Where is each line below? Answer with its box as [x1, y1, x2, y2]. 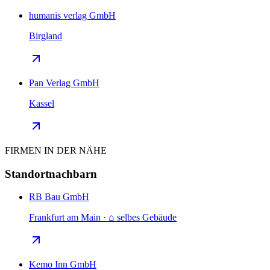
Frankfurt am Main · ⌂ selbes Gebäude [29, 212, 177, 223]
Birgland [29, 30, 62, 41]
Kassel [29, 98, 54, 108]
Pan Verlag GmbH [29, 77, 99, 88]
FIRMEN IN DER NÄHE [5, 145, 107, 155]
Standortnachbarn [5, 167, 97, 180]
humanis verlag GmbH [29, 10, 116, 20]
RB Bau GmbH [29, 192, 89, 202]
